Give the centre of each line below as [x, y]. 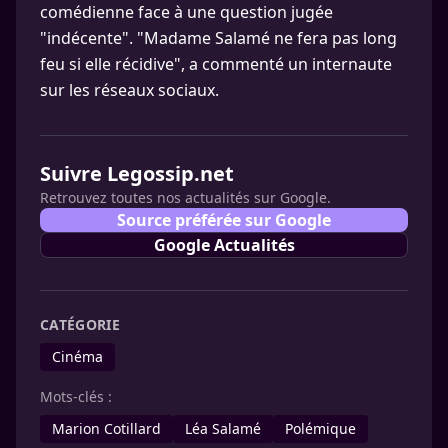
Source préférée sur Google [224, 219]
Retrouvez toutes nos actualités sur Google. [185, 197]
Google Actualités [224, 244]
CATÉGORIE [80, 324]
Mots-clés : [76, 396]
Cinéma [77, 356]
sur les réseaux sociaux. [129, 89]
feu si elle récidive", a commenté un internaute [216, 63]
